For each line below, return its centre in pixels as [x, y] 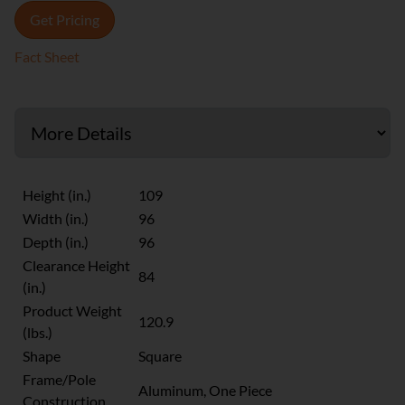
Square [160, 356]
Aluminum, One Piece [205, 390]
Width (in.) [56, 218]
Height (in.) [57, 195]
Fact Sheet [47, 57]
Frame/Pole [59, 379]
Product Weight [72, 311]
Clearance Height [76, 265]
